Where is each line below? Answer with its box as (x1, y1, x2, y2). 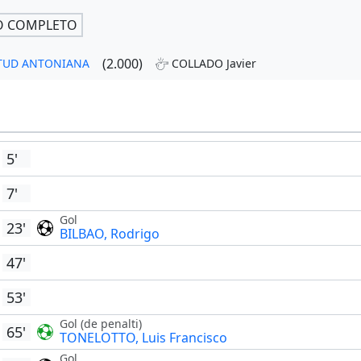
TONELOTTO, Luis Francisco (59, 329, 227, 347)
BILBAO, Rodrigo (59, 225, 160, 243)
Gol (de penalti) (59, 316, 142, 332)
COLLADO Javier (172, 56, 257, 72)
